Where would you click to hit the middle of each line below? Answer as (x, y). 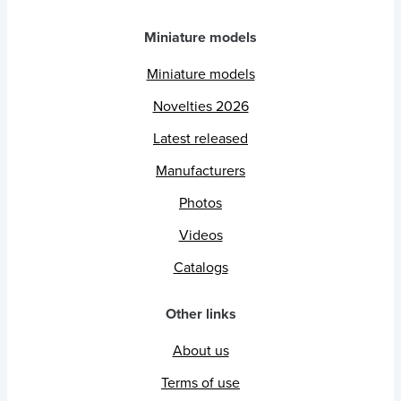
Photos (200, 203)
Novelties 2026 (200, 106)
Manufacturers (200, 171)
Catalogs (200, 267)
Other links (200, 314)
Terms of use (200, 383)
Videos (200, 235)
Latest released (200, 138)
